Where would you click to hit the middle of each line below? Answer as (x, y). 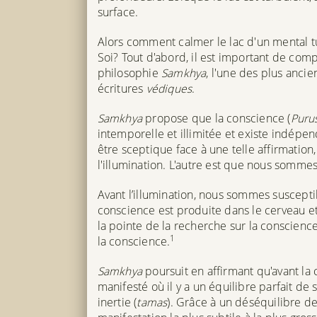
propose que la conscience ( (216, 118)
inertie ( (117, 302)
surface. (118, 12)
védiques (169, 88)
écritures (122, 88)
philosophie (129, 73)
